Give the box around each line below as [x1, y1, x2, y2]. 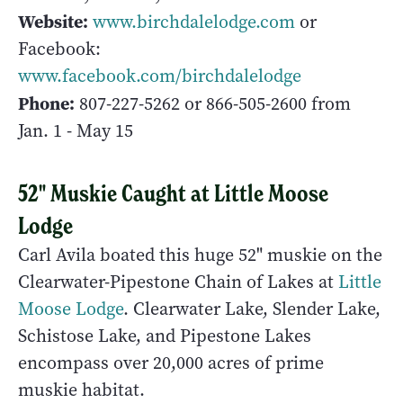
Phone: [18, 91, 75, 117]
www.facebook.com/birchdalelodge [18, 64, 301, 89]
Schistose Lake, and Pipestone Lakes [18, 324, 311, 349]
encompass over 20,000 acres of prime [18, 351, 324, 376]
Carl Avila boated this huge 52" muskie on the [18, 243, 382, 268]
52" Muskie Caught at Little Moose [18, 179, 328, 209]
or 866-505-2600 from [180, 92, 351, 117]
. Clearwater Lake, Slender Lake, [123, 297, 381, 322]
